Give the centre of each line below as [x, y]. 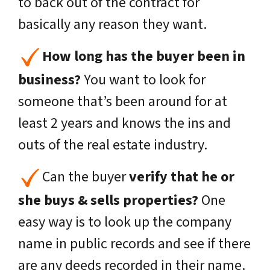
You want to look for [143, 80]
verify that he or [182, 177]
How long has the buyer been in [144, 56]
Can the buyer [86, 177]
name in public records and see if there [134, 243]
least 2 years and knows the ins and [124, 123]
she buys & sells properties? [108, 200]
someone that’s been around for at [123, 101]
